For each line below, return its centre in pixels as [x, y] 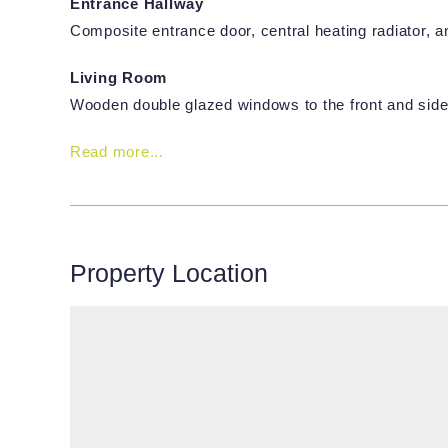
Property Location [168, 273]
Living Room [118, 78]
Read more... [116, 152]
